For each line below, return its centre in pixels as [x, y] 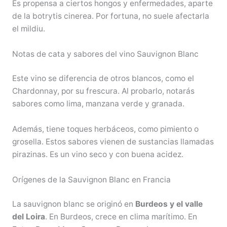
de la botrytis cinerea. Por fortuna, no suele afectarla [110, 16]
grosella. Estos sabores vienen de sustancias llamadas [113, 142]
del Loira [28, 217]
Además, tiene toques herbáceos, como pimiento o [105, 129]
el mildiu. [28, 29]
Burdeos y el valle [169, 204]
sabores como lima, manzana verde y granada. [98, 104]
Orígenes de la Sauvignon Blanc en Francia [91, 180]
